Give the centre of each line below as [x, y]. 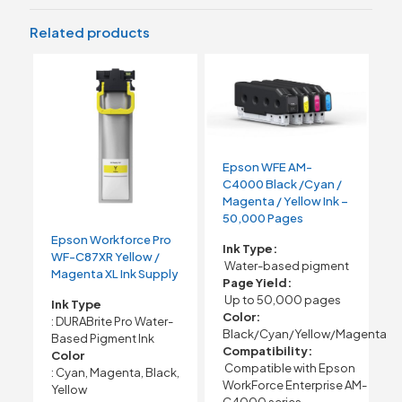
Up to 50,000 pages [281, 300]
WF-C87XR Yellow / [105, 256]
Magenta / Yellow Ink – [285, 201]
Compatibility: [267, 351]
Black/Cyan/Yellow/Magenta [304, 334]
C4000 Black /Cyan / [282, 184]
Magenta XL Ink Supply [114, 273]
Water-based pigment [285, 266]
